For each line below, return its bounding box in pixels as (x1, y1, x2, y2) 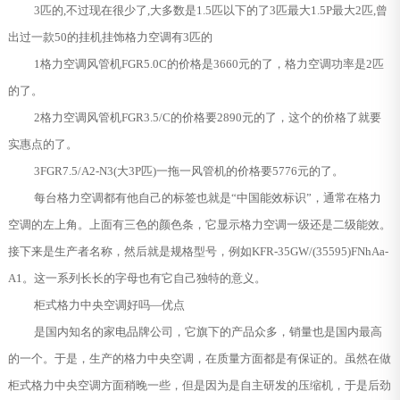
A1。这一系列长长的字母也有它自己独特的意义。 (7, 271, 266, 285)
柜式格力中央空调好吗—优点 (33, 297, 185, 312)
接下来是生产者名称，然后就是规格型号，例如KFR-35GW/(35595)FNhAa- (7, 244, 388, 258)
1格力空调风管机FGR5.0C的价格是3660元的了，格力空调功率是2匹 (33, 56, 384, 71)
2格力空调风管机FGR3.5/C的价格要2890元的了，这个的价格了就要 (33, 110, 381, 124)
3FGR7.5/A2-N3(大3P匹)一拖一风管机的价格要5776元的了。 (33, 163, 344, 178)
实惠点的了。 (7, 137, 78, 151)
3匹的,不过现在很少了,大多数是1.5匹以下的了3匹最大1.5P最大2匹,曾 (33, 3, 387, 17)
